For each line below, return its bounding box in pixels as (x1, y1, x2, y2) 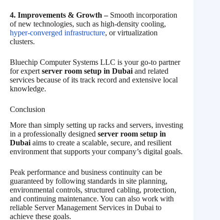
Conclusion (10, 105, 45, 113)
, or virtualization (105, 28, 158, 37)
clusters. (10, 37, 35, 46)
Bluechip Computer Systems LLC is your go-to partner (10, 57, 180, 66)
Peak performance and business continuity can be (10, 168, 162, 177)
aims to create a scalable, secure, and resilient (32, 138, 171, 147)
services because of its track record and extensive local (10, 75, 178, 84)
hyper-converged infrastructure (10, 28, 105, 37)
